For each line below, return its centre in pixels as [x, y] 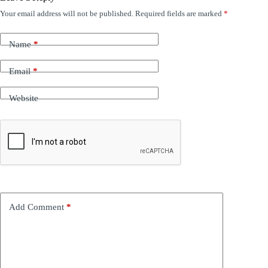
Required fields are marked [179, 13]
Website [24, 98]
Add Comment [36, 207]
